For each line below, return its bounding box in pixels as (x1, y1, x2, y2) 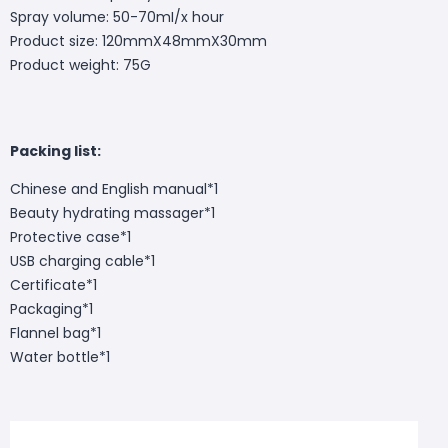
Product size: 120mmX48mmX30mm (10, 30, 267, 51)
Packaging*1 (10, 298, 93, 319)
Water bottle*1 (10, 346, 110, 367)
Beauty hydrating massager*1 (10, 202, 215, 223)
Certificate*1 (10, 274, 97, 295)
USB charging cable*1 (10, 250, 155, 271)
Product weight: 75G (10, 54, 151, 75)
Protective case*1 (10, 226, 131, 247)
